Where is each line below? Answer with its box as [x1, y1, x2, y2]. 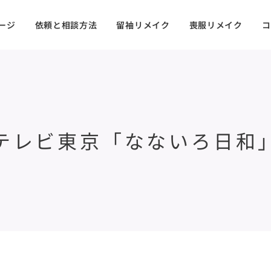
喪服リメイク [189, 19, 243, 31]
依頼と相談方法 [34, 19, 97, 31]
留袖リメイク [116, 19, 170, 31]
